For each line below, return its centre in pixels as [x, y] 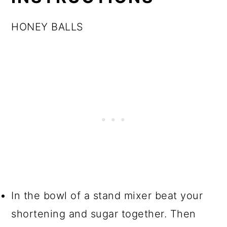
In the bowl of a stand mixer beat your [107, 195]
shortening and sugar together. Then [104, 214]
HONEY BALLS [47, 27]
